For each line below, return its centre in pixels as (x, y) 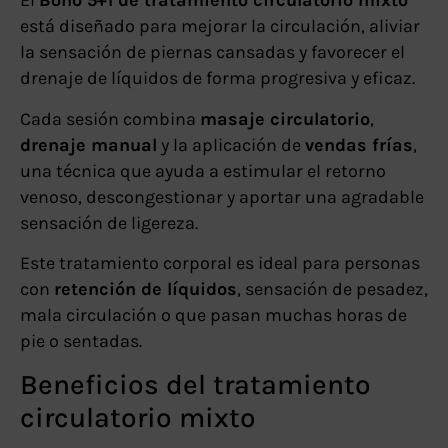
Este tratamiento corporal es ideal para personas (220, 262)
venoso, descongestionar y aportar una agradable (222, 196)
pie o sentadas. (81, 340)
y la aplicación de (231, 144)
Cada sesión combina (110, 118)
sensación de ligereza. (109, 222)
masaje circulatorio (285, 118)
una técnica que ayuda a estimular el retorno (203, 170)
